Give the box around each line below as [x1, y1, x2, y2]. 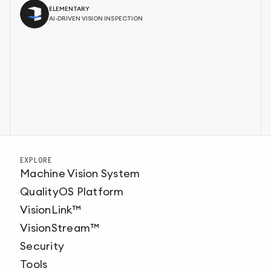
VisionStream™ [20, 223, 100, 234]
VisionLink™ [20, 204, 81, 216]
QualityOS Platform [20, 186, 124, 198]
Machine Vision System [20, 168, 140, 180]
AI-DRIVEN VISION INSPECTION [49, 16, 143, 22]
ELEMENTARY [49, 6, 90, 13]
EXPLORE [19, 155, 53, 165]
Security [20, 241, 64, 252]
